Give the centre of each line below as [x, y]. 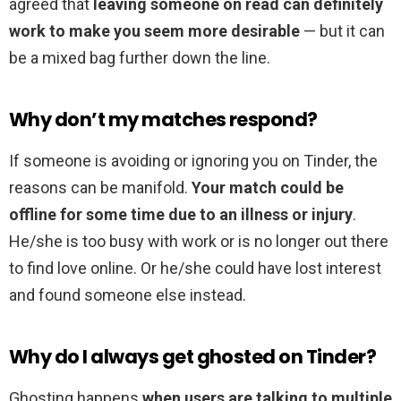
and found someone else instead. [128, 295]
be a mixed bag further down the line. [140, 58]
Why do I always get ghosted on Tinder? [193, 357]
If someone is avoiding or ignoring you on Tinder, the [193, 161]
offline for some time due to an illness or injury [181, 215]
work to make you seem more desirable [154, 31]
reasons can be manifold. [100, 188]
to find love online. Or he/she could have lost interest [195, 269]
